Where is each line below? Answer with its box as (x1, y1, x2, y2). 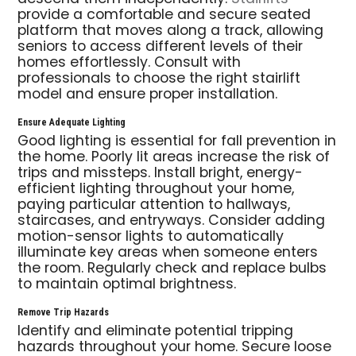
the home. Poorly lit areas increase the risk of (17, 146, 331, 170)
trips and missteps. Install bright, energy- (17, 162, 304, 186)
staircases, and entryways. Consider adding (17, 210, 326, 234)
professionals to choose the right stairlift (17, 68, 301, 91)
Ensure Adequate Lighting (17, 117, 126, 129)
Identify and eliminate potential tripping (17, 319, 294, 343)
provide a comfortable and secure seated (17, 4, 311, 28)
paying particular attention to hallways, (17, 194, 291, 218)
